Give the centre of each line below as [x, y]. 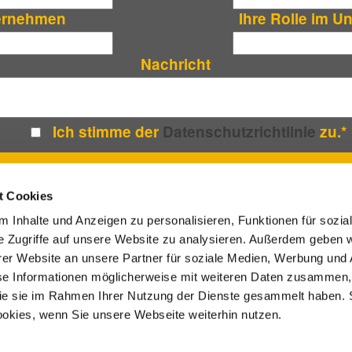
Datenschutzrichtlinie [239, 131]
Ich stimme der [107, 131]
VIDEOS [70, 266]
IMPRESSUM [137, 266]
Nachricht [176, 64]
